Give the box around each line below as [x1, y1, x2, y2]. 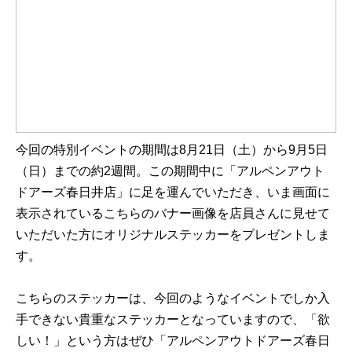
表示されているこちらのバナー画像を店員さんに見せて [16, 206, 330, 220]
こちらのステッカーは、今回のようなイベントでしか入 [16, 291, 330, 305]
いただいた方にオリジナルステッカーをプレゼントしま [16, 227, 330, 241]
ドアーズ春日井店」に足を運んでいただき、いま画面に [16, 185, 330, 199]
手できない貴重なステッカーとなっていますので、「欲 [16, 312, 330, 326]
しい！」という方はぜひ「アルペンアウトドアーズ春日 [16, 333, 330, 347]
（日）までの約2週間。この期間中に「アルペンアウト [16, 163, 324, 178]
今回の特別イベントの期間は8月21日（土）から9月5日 [16, 142, 328, 156]
